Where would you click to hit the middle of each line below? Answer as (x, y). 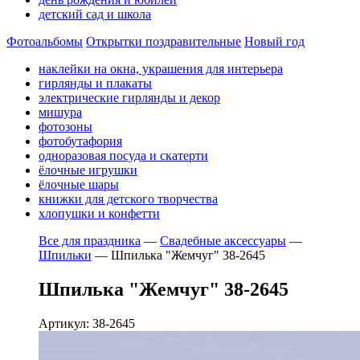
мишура (60, 112)
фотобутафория (80, 141)
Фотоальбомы (45, 41)
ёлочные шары (79, 184)
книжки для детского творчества (128, 199)
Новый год (274, 41)
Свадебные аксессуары (223, 241)
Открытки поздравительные (164, 41)
